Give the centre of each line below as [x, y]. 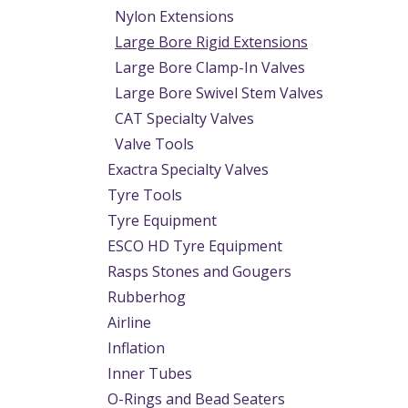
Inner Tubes [150, 373]
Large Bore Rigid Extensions [211, 42]
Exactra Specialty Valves [188, 169]
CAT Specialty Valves [184, 118]
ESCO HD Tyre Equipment [195, 246]
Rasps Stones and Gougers [199, 271]
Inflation [136, 348]
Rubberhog [147, 297]
